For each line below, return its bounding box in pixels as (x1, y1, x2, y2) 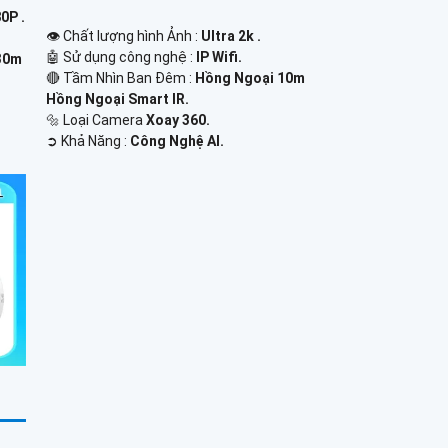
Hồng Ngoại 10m (194, 70, 305, 87)
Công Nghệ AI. (129, 133, 224, 150)
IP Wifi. (195, 49, 242, 66)
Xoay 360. (145, 112, 210, 129)
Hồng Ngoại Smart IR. (45, 91, 189, 108)
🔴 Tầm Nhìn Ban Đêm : (45, 70, 195, 87)
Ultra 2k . (200, 28, 261, 45)
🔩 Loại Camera (45, 112, 146, 129)
